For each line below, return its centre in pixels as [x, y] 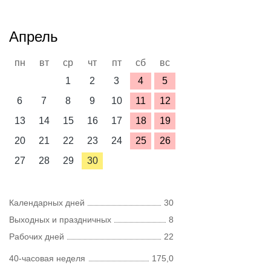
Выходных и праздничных [60, 220]
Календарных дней [47, 203]
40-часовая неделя [47, 258]
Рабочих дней [37, 237]
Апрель [34, 37]
